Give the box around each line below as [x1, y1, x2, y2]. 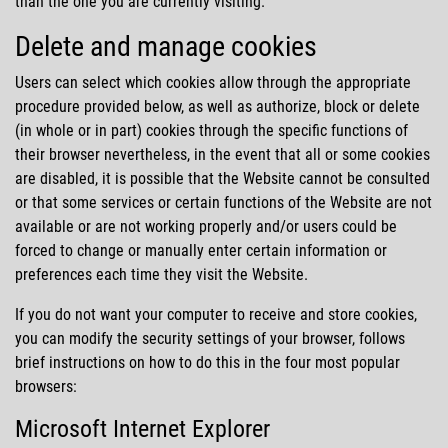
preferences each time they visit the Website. [15, 264, 308, 284]
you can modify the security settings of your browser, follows [15, 328, 405, 348]
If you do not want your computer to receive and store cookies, [15, 304, 417, 324]
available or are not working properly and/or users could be [15, 216, 397, 236]
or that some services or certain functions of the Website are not [15, 192, 432, 212]
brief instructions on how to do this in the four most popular [15, 352, 400, 372]
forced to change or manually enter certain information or [15, 240, 387, 260]
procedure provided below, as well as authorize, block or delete [15, 96, 420, 116]
